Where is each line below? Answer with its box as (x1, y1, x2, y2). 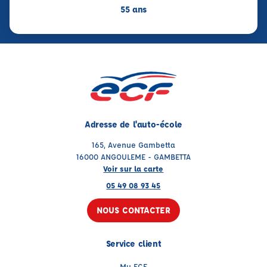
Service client (105, 238, 162, 250)
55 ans (120, 4, 147, 15)
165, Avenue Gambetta (91, 139, 175, 150)
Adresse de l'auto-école (85, 119, 182, 131)
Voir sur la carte (103, 163, 164, 174)
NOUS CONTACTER (96, 204, 170, 216)
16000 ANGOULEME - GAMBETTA (76, 151, 191, 162)
